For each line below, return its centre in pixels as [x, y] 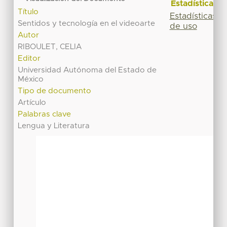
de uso [183, 26]
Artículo [32, 103]
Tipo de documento [55, 91]
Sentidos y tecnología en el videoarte [87, 24]
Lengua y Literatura [54, 126]
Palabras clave [45, 115]
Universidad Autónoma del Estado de [87, 70]
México [31, 80]
